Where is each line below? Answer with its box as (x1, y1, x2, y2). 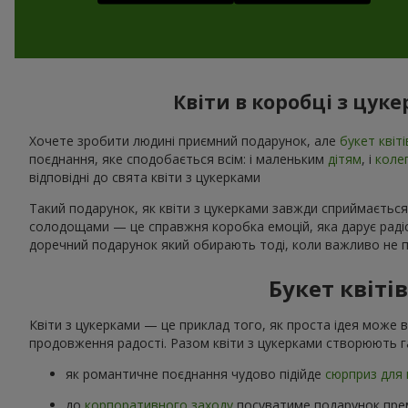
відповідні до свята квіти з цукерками (29, 168, 260, 186)
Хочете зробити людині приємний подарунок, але (29, 131, 340, 149)
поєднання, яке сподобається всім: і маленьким (29, 149, 328, 168)
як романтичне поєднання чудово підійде (66, 364, 325, 382)
